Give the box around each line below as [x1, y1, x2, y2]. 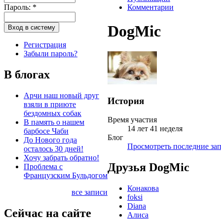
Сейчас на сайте [4, 206, 91, 220]
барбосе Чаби [24, 126, 69, 135]
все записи [72, 187, 108, 196]
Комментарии [127, 3, 174, 11]
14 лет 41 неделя [127, 124, 183, 133]
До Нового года [24, 135, 77, 144]
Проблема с [24, 162, 63, 171]
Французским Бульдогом [24, 171, 108, 180]
